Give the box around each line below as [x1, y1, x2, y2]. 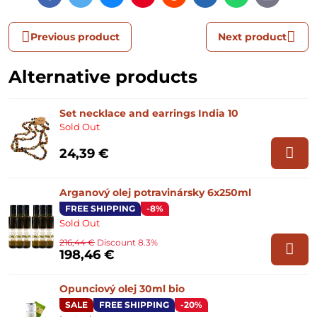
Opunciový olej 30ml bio [59, 282, 185, 295]
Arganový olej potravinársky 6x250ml [59, 186, 251, 200]
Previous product [30, 30, 120, 43]
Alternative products [8, 66, 197, 87]
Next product [218, 30, 287, 43]
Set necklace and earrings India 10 [59, 107, 238, 120]
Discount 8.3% [97, 236, 158, 248]
